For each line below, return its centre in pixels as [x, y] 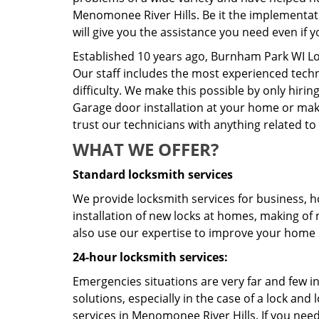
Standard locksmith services [153, 174]
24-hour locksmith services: [150, 257]
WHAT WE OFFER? [146, 149]
